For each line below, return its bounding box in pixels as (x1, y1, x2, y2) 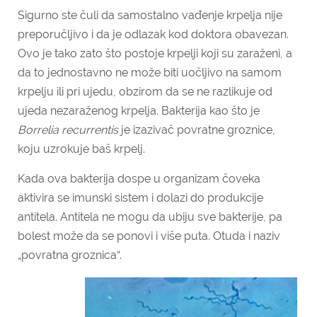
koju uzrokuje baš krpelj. (18, 142, 145, 156)
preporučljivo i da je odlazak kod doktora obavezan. (18, 28, 289, 41)
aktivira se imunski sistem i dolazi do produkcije (18, 191, 263, 204)
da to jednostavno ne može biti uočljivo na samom (18, 66, 282, 79)
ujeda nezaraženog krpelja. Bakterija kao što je (18, 104, 260, 117)
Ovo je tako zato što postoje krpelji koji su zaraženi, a (18, 47, 292, 60)
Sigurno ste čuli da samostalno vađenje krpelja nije (18, 8, 282, 22)
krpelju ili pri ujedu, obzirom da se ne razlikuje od (18, 85, 272, 98)
